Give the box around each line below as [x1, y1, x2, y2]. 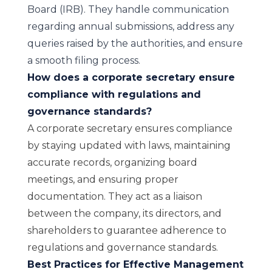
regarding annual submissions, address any [27, 21, 234, 32]
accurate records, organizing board [27, 157, 197, 168]
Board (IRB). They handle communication [27, 4, 229, 15]
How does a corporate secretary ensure [27, 72, 235, 83]
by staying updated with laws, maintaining [27, 140, 231, 151]
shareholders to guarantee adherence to [27, 225, 226, 236]
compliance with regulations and [27, 89, 201, 100]
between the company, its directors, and [27, 208, 222, 219]
